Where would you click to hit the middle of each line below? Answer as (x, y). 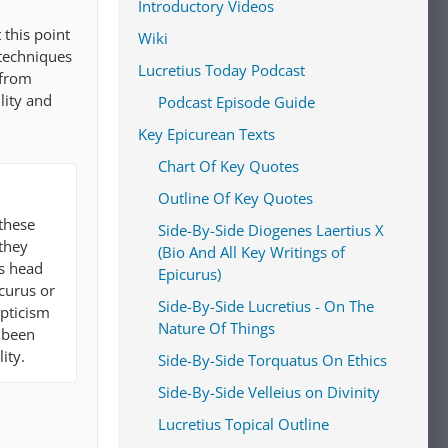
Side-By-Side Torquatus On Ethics (272, 360)
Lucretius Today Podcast (221, 70)
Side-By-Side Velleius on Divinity (269, 392)
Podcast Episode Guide (236, 102)
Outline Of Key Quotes (235, 198)
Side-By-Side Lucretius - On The (266, 306)
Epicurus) (189, 274)
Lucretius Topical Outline (243, 424)
